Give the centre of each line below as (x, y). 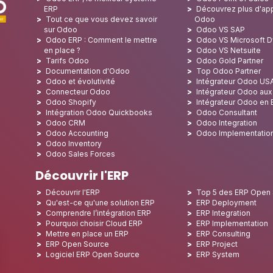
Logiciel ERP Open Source (93, 254)
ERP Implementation (232, 223)
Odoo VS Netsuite (229, 50)
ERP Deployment (227, 203)
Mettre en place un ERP (87, 234)
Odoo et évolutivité (80, 81)
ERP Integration (224, 213)
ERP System (218, 254)
